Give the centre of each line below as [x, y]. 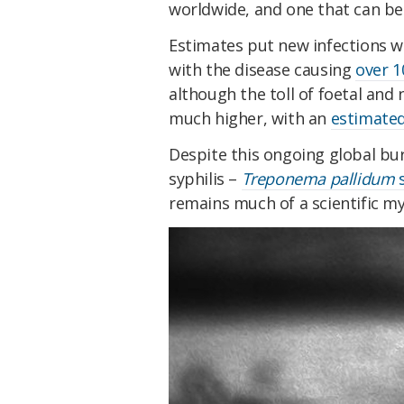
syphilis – [205, 178]
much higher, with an [250, 119]
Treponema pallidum [318, 178]
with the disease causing [262, 70]
